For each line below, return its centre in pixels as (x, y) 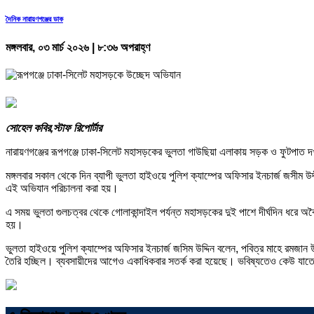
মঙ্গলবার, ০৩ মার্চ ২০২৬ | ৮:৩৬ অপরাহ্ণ (78, 47)
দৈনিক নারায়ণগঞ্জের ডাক (34, 19)
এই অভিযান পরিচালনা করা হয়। (62, 188)
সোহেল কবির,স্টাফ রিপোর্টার (54, 128)
